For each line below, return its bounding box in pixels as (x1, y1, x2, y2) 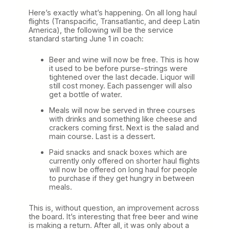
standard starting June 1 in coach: (29, 34, 144, 43)
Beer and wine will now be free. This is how (49, 55, 199, 64)
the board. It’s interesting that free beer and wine (29, 212, 198, 221)
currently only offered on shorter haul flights (49, 156, 200, 166)
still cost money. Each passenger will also (49, 81, 192, 90)
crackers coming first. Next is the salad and (49, 123, 199, 132)
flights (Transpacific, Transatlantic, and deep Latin (29, 16, 200, 26)
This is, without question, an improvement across (29, 203, 199, 213)
